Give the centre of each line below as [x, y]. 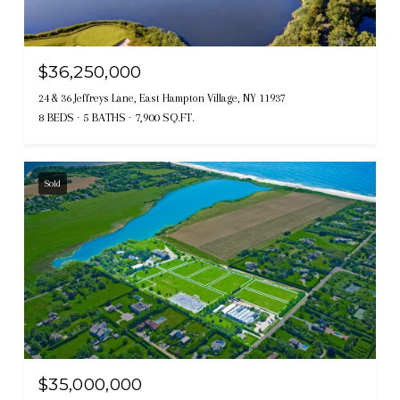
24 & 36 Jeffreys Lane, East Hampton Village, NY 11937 [162, 98]
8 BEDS [56, 117]
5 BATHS [104, 117]
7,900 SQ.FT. [165, 117]
